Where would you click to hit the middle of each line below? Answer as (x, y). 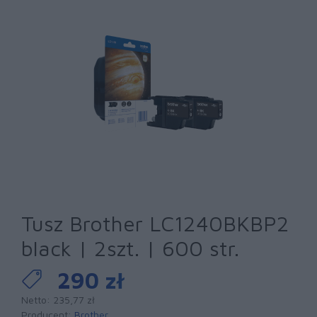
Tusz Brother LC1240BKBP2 (155, 223)
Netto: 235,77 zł (58, 300)
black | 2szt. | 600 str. (130, 248)
